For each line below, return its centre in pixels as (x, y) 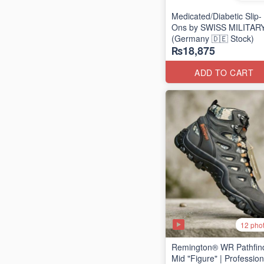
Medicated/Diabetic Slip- (217, 16)
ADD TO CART (224, 72)
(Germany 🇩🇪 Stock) (213, 38)
